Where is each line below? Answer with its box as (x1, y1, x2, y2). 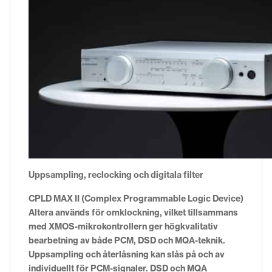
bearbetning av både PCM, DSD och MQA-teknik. (29, 234, 225, 246)
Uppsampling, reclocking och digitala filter (29, 169, 203, 180)
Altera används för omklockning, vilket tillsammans (29, 206, 238, 218)
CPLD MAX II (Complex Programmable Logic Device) (29, 192, 243, 204)
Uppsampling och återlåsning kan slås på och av (29, 248, 225, 260)
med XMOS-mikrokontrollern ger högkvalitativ (29, 220, 218, 232)
